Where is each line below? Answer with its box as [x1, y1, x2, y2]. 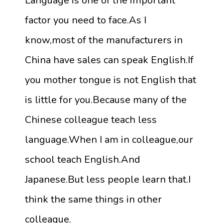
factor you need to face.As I [25, 13, 146, 27]
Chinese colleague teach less [25, 112, 157, 126]
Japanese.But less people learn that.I [25, 172, 191, 186]
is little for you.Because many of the [25, 93, 187, 107]
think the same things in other [25, 192, 162, 206]
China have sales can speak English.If [25, 53, 194, 67]
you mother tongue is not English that [25, 73, 196, 87]
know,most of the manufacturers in [25, 33, 183, 47]
